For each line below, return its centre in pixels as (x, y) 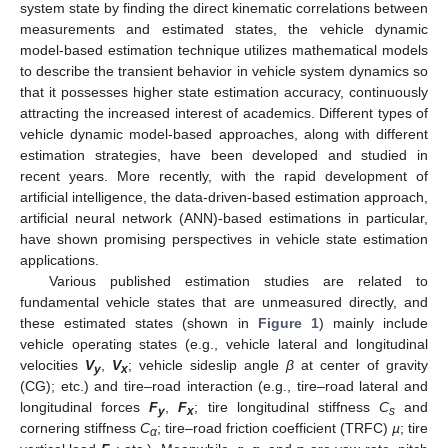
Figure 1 (288, 322)
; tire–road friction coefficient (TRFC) (274, 427)
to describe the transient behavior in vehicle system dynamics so (224, 70)
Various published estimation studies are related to (238, 280)
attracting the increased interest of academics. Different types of (224, 112)
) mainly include (373, 322)
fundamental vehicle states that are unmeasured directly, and (224, 301)
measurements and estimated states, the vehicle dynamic (224, 28)
